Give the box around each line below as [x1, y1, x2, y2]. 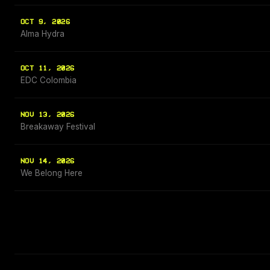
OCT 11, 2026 [20, 64, 75, 73]
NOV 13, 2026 [20, 111, 75, 119]
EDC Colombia [20, 75, 77, 86]
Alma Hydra [20, 29, 64, 39]
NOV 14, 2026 [20, 157, 75, 166]
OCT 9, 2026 [20, 18, 71, 27]
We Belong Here [20, 168, 83, 178]
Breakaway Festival [20, 122, 95, 132]
